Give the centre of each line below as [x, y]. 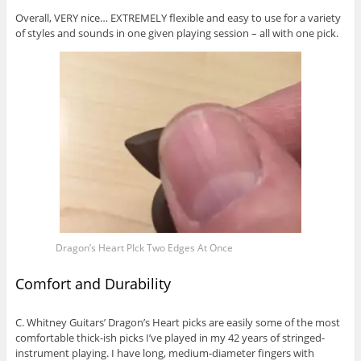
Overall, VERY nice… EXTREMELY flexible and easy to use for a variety [178, 17]
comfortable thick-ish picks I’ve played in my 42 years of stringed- [170, 337]
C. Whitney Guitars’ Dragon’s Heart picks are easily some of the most [177, 322]
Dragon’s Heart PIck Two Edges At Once [144, 247]
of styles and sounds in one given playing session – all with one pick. [176, 33]
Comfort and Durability [93, 283]
